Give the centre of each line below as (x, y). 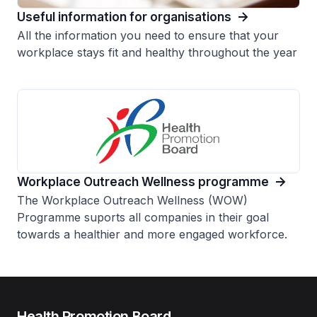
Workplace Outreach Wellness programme (143, 181)
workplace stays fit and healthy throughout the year (157, 53)
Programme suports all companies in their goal (143, 217)
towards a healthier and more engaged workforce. (152, 234)
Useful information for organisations (124, 17)
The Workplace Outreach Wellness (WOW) (132, 200)
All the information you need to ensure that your (148, 36)
